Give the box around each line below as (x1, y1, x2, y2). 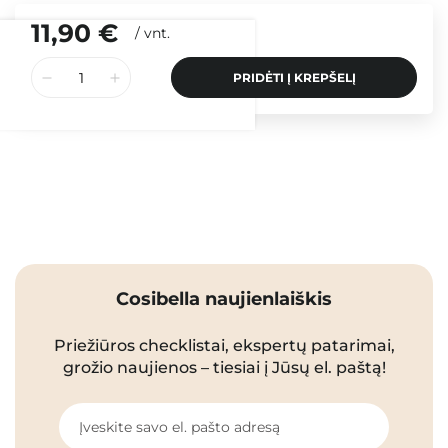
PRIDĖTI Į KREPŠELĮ (232, 70, 356, 86)
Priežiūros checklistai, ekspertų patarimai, (53, 336, 395, 356)
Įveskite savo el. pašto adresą (79, 418, 280, 437)
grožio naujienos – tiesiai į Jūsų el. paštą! (62, 358, 386, 378)
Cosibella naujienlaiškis (116, 288, 332, 311)
